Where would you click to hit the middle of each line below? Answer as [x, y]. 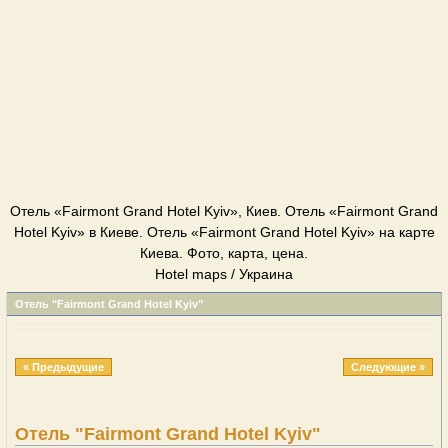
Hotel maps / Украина [224, 274]
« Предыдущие [63, 367]
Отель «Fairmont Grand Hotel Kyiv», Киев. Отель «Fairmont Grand [224, 211]
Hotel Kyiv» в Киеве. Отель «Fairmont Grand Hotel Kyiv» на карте [224, 232]
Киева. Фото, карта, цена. [224, 253]
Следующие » [388, 367]
